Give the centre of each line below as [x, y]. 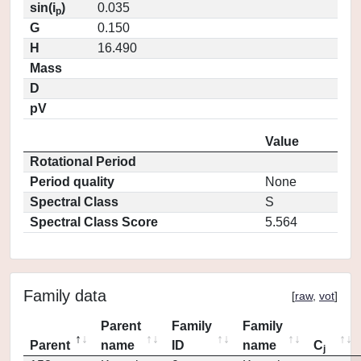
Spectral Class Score [94, 222]
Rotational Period [83, 162]
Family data [65, 296]
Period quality [72, 182]
